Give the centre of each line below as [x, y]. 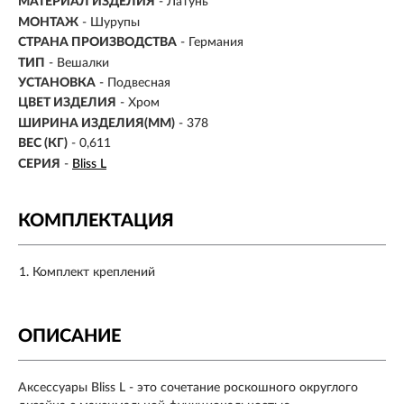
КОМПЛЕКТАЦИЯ [96, 220]
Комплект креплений [94, 272]
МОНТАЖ [48, 22]
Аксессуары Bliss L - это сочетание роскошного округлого [188, 387]
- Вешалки [79, 63]
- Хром [140, 103]
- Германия [212, 43]
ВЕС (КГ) [43, 144]
